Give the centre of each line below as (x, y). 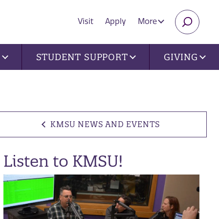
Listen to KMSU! (63, 161)
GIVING (181, 57)
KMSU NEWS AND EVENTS (105, 124)
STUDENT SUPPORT (82, 57)
